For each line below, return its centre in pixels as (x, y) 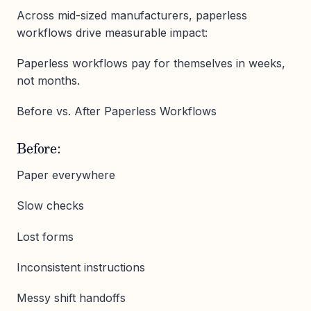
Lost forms (45, 236)
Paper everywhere (66, 175)
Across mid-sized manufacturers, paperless (132, 15)
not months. (48, 81)
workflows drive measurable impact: (112, 32)
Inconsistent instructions (81, 267)
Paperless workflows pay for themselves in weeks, (151, 64)
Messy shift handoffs (71, 298)
